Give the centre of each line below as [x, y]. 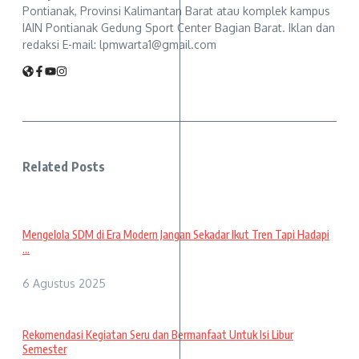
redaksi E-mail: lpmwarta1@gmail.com [119, 45]
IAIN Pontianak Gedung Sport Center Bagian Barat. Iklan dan [179, 28]
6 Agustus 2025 [64, 284]
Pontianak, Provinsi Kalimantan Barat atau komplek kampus [176, 11]
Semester [44, 349]
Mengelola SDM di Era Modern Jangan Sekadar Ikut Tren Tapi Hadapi [176, 234]
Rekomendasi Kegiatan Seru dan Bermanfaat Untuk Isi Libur [158, 334]
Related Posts [64, 167]
